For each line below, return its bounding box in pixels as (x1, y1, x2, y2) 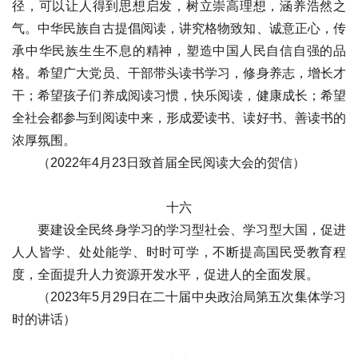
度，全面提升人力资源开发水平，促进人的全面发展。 (12, 268, 319, 281)
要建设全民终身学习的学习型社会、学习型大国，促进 (38, 223, 346, 237)
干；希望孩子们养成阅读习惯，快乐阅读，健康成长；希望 (12, 89, 346, 102)
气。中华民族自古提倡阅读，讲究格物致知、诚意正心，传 (12, 22, 346, 35)
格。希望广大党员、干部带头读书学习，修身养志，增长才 (12, 66, 346, 80)
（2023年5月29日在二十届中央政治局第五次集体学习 (38, 290, 346, 304)
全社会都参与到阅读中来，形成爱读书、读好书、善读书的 (12, 111, 346, 125)
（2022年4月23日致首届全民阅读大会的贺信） (38, 156, 305, 169)
